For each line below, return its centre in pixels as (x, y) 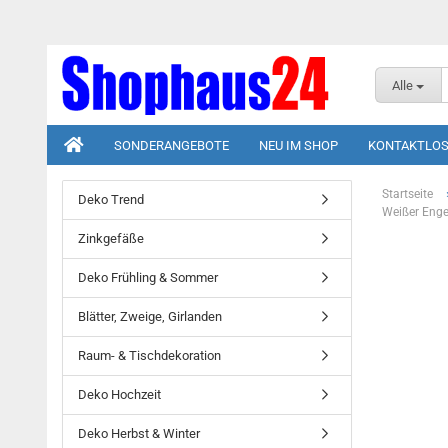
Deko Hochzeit (119, 394)
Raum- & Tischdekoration (149, 355)
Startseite (407, 194)
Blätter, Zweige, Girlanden (150, 316)
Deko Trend (111, 199)
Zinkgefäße (111, 238)
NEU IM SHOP (298, 145)
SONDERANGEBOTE (171, 145)
